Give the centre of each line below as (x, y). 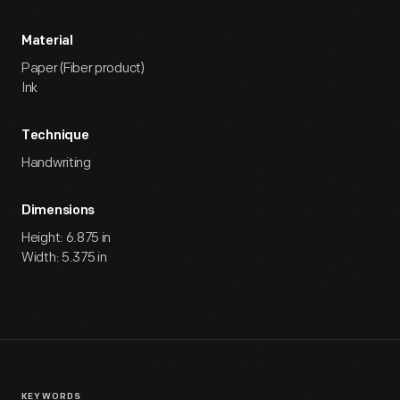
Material (47, 42)
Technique (55, 136)
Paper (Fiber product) (83, 68)
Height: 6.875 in (67, 238)
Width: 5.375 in (64, 258)
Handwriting (56, 163)
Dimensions (58, 211)
